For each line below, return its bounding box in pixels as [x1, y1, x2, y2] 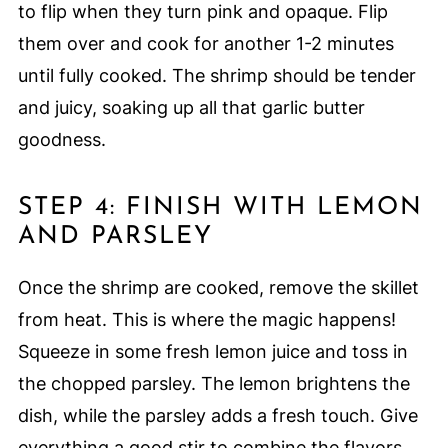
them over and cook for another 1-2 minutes [17, 33, 394, 55]
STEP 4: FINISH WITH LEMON [17, 195, 423, 221]
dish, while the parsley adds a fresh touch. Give [17, 405, 418, 427]
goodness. [17, 129, 106, 151]
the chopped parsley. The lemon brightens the [17, 373, 410, 395]
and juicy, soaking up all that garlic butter [17, 97, 365, 119]
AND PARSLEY [17, 224, 213, 250]
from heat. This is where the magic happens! [17, 309, 396, 331]
